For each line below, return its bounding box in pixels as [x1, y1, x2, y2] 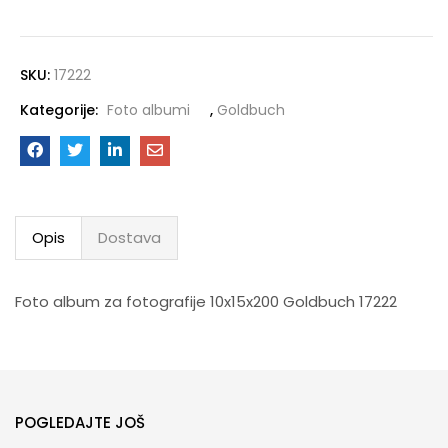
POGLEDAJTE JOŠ [15, 411, 145, 433]
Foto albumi [107, 100, 190, 121]
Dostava [98, 227, 161, 249]
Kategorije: [20, 100, 102, 121]
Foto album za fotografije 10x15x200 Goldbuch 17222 [15, 291, 397, 313]
